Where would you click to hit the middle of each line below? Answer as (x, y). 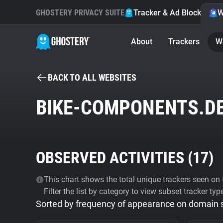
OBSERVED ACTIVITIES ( (114, 158)
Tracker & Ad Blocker (171, 13)
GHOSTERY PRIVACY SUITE (80, 13)
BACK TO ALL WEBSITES (92, 77)
